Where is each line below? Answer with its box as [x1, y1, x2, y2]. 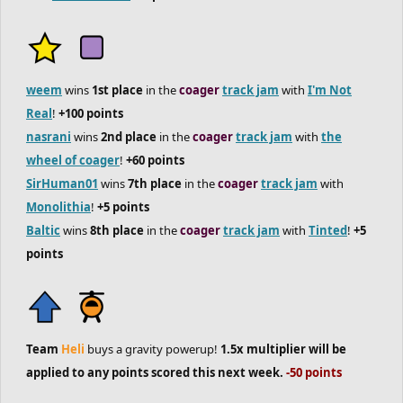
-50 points [286, 364, 342, 381]
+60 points [126, 152, 184, 168]
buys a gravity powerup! [85, 341, 220, 357]
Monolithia [26, 199, 91, 215]
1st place [92, 82, 143, 98]
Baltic [26, 222, 60, 238]
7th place [128, 175, 182, 192]
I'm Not [308, 82, 352, 98]
